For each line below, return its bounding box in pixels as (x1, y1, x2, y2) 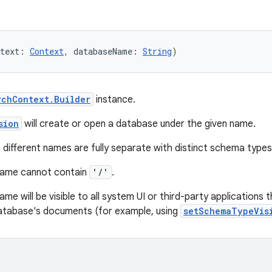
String (143, 46, 172, 57)
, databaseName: (64, 46, 143, 57)
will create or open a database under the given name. (22, 118, 256, 130)
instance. (93, 93, 135, 106)
